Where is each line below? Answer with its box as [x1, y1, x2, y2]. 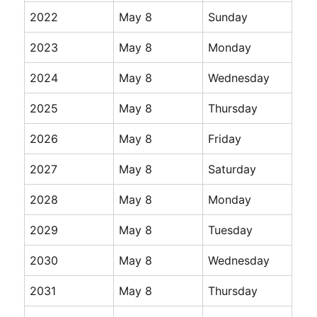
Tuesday [208, 223, 253, 238]
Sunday [208, 10, 248, 25]
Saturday [208, 162, 257, 177]
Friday [208, 132, 242, 146]
